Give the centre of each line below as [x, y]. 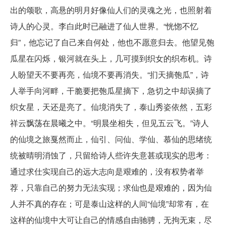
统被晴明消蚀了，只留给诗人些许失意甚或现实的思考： [111, 155]
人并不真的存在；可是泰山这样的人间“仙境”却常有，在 [109, 203]
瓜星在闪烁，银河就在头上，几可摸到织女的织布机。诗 [111, 58]
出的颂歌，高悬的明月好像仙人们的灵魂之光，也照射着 [111, 10]
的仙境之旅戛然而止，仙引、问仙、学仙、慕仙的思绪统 [111, 139]
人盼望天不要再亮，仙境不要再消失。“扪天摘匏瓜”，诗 [109, 74]
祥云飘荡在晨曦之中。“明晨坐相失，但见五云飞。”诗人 [109, 123]
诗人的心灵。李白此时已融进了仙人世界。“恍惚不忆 [104, 26]
